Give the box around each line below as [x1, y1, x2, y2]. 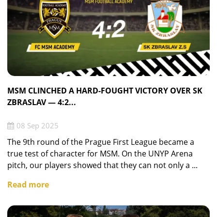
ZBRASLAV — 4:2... [7, 97, 76, 108]
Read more [7, 179, 49, 190]
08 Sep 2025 [16, 120, 59, 130]
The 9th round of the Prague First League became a [7, 136, 194, 147]
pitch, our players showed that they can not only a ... [7, 159, 198, 170]
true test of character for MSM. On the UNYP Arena [7, 148, 193, 159]
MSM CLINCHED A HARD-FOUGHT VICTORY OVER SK [7, 85, 202, 96]
